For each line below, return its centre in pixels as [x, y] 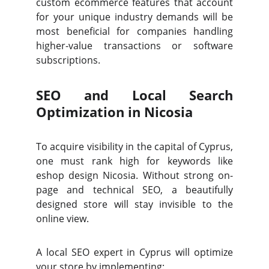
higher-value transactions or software [134, 46]
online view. [62, 219]
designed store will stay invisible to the [134, 204]
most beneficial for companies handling [134, 31]
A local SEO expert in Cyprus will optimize [134, 252]
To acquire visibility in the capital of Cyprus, [134, 147]
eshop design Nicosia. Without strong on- [134, 175]
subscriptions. [68, 60]
